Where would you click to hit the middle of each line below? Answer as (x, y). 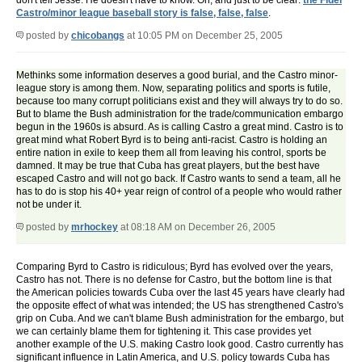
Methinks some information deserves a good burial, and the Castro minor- (177, 76)
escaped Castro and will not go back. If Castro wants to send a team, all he (179, 179)
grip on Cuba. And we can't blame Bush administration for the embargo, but (180, 319)
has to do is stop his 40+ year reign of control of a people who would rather (179, 192)
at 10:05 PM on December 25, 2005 (204, 36)
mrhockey (95, 227)
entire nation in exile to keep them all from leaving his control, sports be (171, 153)
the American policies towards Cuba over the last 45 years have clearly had (181, 293)
